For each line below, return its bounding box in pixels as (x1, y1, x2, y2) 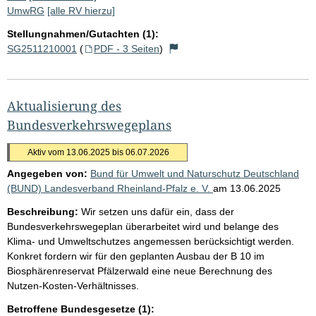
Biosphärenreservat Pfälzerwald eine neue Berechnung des (7, 265, 272, 276)
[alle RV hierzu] (47, 4, 115, 16)
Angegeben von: (7, 167, 87, 179)
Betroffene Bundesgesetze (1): (7, 303, 154, 315)
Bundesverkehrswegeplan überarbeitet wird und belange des (7, 220, 279, 232)
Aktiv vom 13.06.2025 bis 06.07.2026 (28, 147, 169, 157)
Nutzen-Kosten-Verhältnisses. (7, 279, 139, 291)
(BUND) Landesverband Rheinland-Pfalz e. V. (7, 182, 213, 194)
